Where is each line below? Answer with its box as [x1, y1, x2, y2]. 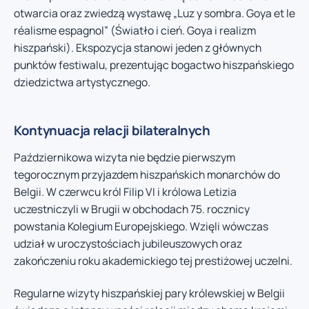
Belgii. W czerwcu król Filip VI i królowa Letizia [14, 183, 237, 199]
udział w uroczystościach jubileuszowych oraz [14, 235, 242, 251]
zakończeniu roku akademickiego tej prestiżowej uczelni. [14, 252, 292, 268]
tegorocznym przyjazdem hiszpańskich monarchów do [14, 166, 280, 182]
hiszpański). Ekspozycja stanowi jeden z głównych [14, 39, 261, 55]
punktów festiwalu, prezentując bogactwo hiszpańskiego [14, 57, 294, 72]
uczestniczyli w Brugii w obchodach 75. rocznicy [14, 201, 250, 217]
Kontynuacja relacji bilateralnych [14, 121, 210, 139]
